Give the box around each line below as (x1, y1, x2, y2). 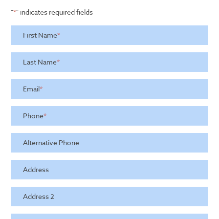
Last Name (23, 57, 57, 66)
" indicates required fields (16, 7, 93, 17)
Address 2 (23, 192, 55, 201)
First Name (23, 30, 58, 40)
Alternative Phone (23, 138, 80, 147)
